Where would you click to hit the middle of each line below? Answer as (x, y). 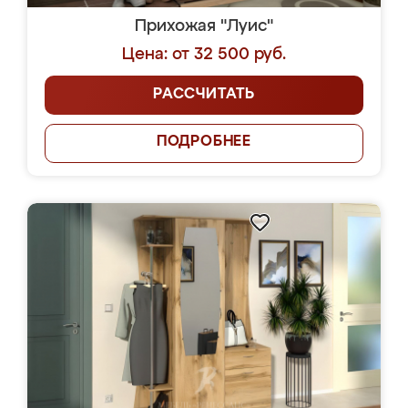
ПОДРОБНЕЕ (204, 142)
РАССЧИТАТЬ (204, 95)
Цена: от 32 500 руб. (204, 55)
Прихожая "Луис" (204, 26)
